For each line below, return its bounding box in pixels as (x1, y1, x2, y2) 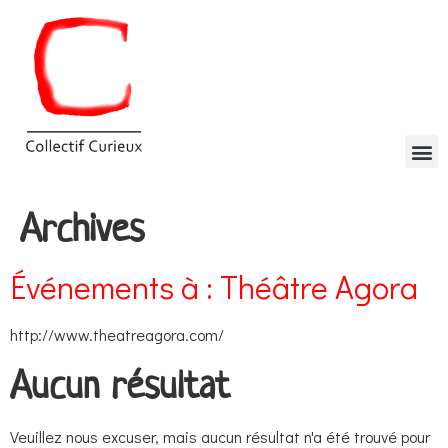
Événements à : (10, 266, 220, 307)
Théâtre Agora (220, 266, 418, 307)
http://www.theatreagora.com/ (10, 324, 224, 345)
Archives (20, 203, 144, 253)
